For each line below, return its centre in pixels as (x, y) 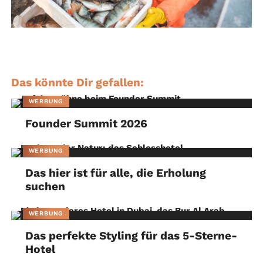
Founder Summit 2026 (87, 123)
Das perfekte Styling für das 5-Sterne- (131, 235)
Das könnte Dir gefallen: (77, 82)
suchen (45, 186)
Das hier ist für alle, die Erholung (116, 173)
